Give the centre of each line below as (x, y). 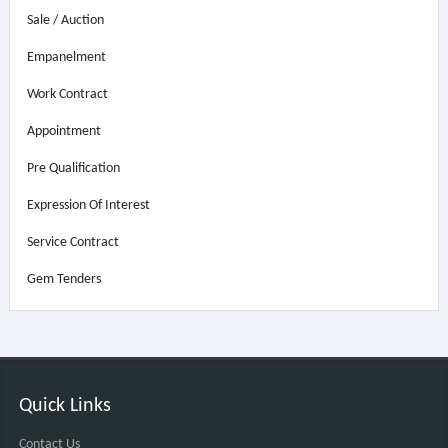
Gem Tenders (63, 279)
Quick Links (64, 406)
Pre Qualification (73, 168)
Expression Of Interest (88, 205)
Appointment (63, 131)
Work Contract (67, 94)
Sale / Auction (65, 20)
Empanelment (66, 57)
